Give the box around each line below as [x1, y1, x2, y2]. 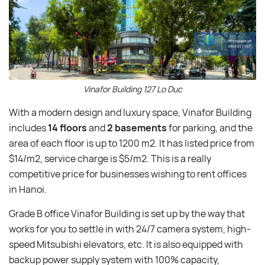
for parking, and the [169, 121, 253, 134]
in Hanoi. [9, 182, 47, 196]
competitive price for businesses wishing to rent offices [9, 167, 247, 180]
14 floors [48, 121, 87, 134]
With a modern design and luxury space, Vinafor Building [9, 105, 251, 119]
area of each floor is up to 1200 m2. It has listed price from [9, 136, 254, 150]
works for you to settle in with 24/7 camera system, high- [9, 222, 251, 235]
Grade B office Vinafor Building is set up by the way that [9, 206, 245, 220]
